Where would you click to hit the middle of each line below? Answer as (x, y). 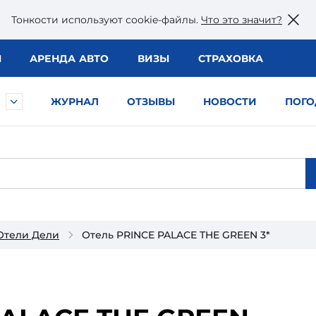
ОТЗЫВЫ (151, 102)
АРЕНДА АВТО (69, 59)
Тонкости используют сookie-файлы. (106, 19)
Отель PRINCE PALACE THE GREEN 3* (176, 235)
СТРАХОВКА (230, 59)
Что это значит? (242, 19)
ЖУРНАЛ (75, 102)
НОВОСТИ (230, 102)
